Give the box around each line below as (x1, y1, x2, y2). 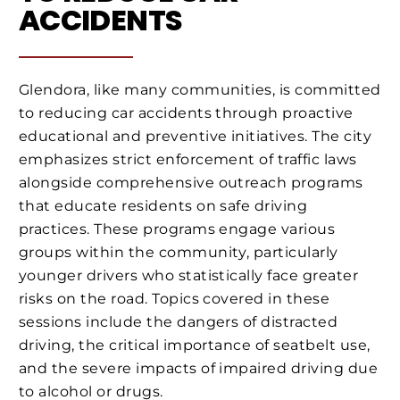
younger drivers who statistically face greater (19, 266, 359, 284)
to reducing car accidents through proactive (19, 104, 354, 121)
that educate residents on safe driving (19, 196, 308, 214)
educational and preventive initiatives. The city (19, 127, 372, 145)
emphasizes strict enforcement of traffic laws (19, 150, 357, 168)
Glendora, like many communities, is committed (19, 80, 381, 98)
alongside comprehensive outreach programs (19, 173, 363, 191)
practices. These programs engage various (19, 220, 336, 237)
